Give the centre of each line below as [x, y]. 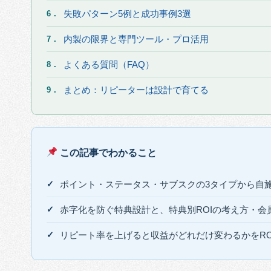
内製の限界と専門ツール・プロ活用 [136, 39]
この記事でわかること [107, 152]
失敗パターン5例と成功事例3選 [127, 13]
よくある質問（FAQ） [109, 64]
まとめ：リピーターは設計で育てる [136, 90]
